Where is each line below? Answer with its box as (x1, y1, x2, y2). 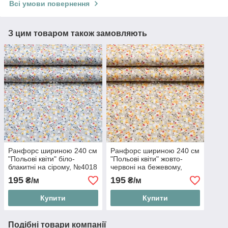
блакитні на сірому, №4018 (8, 163, 97, 172)
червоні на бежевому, (110, 163, 182, 172)
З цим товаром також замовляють (8, 28, 147, 38)
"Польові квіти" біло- (8, 155, 75, 163)
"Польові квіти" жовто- (110, 155, 183, 163)
